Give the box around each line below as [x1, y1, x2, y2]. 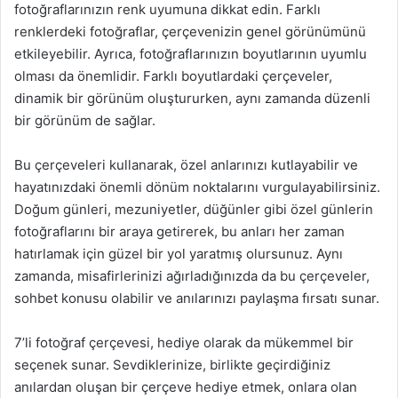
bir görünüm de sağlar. [14, 111, 155, 129]
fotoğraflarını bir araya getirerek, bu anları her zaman [14, 222, 345, 240]
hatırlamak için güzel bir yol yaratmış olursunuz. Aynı [14, 244, 343, 262]
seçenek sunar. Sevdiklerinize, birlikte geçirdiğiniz [14, 355, 330, 373]
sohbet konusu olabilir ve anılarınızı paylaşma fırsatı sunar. [14, 289, 379, 306]
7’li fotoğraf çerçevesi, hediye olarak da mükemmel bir [14, 333, 354, 351]
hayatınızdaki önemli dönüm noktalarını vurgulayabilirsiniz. [14, 178, 380, 195]
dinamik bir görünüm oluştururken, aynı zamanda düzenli [14, 89, 370, 107]
